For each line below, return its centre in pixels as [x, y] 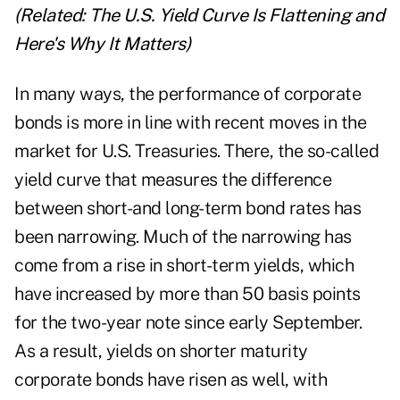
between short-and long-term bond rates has [187, 208]
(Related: [52, 16]
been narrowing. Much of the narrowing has [183, 237]
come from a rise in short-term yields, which [184, 266]
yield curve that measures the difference [173, 180]
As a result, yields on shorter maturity [161, 351]
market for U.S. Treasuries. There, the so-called [196, 151]
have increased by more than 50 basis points [187, 294]
